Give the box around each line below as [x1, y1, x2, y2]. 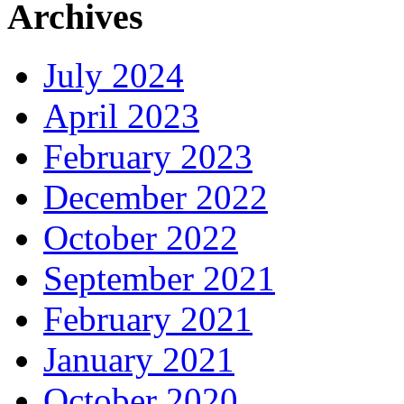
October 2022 [43, 218, 238, 258]
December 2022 [43, 178, 268, 217]
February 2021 [43, 299, 252, 339]
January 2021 [43, 340, 234, 380]
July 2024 [43, 56, 184, 96]
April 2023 [43, 96, 199, 136]
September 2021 [43, 259, 275, 298]
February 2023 [43, 137, 252, 177]
